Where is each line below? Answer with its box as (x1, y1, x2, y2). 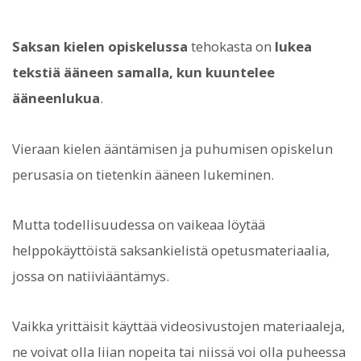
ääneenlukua (12, 89, 100, 108)
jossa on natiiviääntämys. (12, 266, 169, 285)
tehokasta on (188, 37, 275, 56)
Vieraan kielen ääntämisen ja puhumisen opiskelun (12, 139, 333, 158)
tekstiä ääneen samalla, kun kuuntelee (12, 63, 275, 82)
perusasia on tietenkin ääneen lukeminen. (12, 164, 274, 184)
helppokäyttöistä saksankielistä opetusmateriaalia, (12, 240, 330, 259)
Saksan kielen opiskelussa (12, 37, 188, 56)
